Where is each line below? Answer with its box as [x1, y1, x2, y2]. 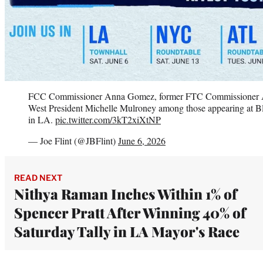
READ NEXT [14, 172, 62, 183]
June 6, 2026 [118, 134, 166, 147]
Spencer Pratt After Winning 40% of [14, 203, 246, 222]
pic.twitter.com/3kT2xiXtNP [55, 113, 161, 126]
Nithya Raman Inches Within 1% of [14, 184, 237, 203]
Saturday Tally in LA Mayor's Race [14, 221, 240, 241]
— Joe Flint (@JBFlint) [28, 134, 118, 147]
